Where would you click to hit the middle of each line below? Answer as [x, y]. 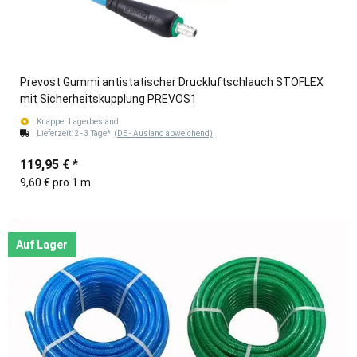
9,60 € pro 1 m [55, 183]
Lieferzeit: [55, 134]
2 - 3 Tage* [94, 134]
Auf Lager [42, 245]
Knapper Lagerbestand [77, 122]
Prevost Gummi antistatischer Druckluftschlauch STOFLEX [172, 82]
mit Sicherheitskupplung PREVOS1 [108, 99]
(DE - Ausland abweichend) [163, 134]
